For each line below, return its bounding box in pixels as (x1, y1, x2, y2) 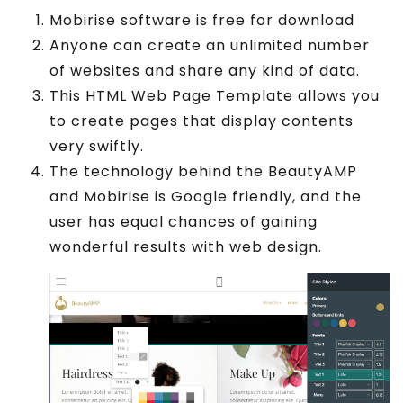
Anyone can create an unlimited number (49, 34, 370, 56)
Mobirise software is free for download (49, 9, 354, 31)
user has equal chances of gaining (49, 210, 318, 232)
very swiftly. (49, 135, 144, 157)
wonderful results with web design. (49, 236, 322, 257)
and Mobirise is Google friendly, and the (49, 185, 362, 207)
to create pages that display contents (49, 110, 354, 131)
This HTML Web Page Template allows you (49, 85, 380, 106)
